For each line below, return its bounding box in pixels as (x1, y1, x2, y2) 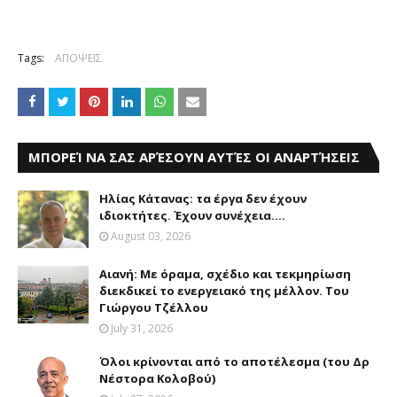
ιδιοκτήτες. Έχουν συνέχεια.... (99, 207, 285, 223)
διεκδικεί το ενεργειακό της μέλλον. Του (99, 283, 349, 299)
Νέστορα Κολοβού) (99, 370, 215, 386)
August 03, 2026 (111, 229, 191, 244)
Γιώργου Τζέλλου (99, 300, 208, 315)
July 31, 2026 (111, 321, 173, 336)
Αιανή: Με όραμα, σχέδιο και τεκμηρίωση (99, 266, 351, 282)
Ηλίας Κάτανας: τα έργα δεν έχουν (99, 191, 307, 206)
